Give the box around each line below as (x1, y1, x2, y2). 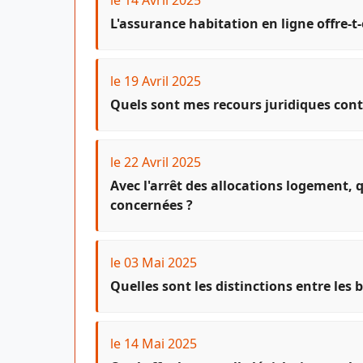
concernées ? (110, 195, 193, 214)
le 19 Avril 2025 (110, 71, 201, 90)
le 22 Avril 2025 (110, 152, 201, 171)
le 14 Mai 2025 (110, 334, 197, 352)
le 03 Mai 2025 (110, 253, 197, 271)
